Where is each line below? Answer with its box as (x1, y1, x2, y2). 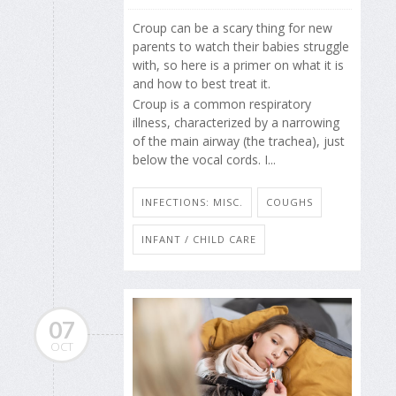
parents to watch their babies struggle (133, 38, 349, 56)
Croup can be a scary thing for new (133, 19, 332, 37)
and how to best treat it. (133, 75, 270, 93)
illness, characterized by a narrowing (133, 113, 339, 131)
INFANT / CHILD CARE (141, 232, 256, 247)
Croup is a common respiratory (133, 95, 311, 112)
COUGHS (266, 195, 313, 209)
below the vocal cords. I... (133, 150, 276, 168)
